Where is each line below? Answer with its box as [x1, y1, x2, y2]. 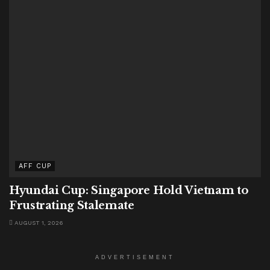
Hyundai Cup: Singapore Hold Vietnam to [9, 183, 248, 197]
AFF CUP [19, 162, 51, 170]
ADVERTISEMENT [95, 254, 175, 260]
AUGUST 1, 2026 [13, 219, 63, 226]
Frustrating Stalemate [9, 198, 134, 212]
